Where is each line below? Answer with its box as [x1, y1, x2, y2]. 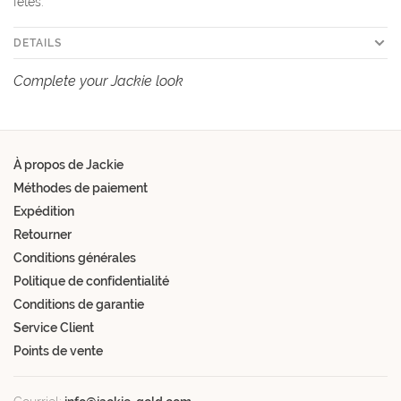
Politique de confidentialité [13, 274, 169, 289]
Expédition [13, 204, 74, 219]
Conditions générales [13, 251, 136, 266]
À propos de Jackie [13, 158, 124, 173]
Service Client [13, 320, 94, 336]
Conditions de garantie [13, 297, 144, 312]
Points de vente [13, 344, 103, 359]
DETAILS [13, 37, 62, 50]
